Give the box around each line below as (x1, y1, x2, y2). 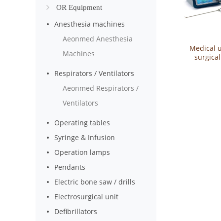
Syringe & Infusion (54, 133, 115, 142)
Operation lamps (54, 147, 110, 157)
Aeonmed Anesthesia (63, 34, 133, 43)
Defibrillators (54, 207, 98, 216)
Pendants (54, 162, 86, 172)
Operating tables (54, 118, 110, 127)
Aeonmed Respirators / (63, 83, 139, 93)
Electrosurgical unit (54, 192, 119, 201)
